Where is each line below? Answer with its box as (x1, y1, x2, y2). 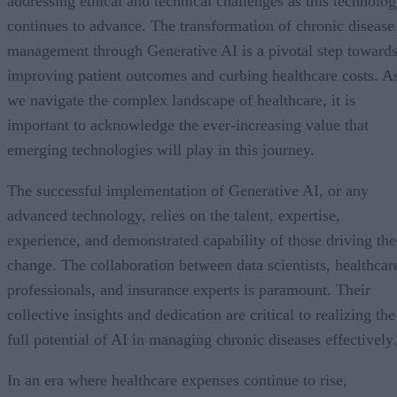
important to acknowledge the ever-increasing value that (7, 115, 369, 134)
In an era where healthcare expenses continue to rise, (7, 370, 347, 389)
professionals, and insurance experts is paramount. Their (7, 280, 370, 299)
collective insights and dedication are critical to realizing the (7, 305, 395, 323)
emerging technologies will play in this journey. (7, 140, 315, 159)
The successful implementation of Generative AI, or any (7, 181, 369, 199)
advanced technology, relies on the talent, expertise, (7, 206, 340, 224)
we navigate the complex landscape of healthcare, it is (7, 90, 355, 109)
